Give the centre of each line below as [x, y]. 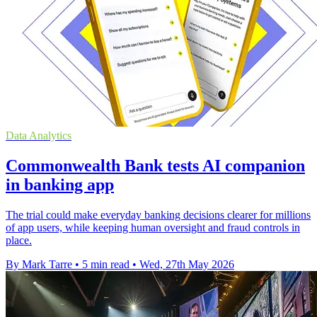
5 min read [106, 264]
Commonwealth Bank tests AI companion [155, 165]
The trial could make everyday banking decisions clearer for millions [158, 214]
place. [19, 240]
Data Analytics [39, 135]
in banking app [60, 184]
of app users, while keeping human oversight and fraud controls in [153, 227]
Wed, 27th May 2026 [187, 264]
